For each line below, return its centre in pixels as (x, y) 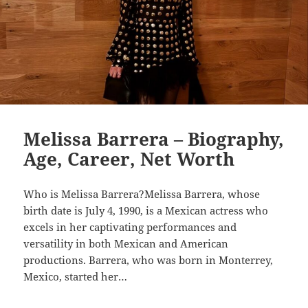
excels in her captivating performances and (130, 227)
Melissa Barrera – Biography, (154, 139)
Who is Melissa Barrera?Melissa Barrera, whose (142, 194)
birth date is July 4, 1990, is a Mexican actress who (146, 211)
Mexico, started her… (76, 277)
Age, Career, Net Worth (129, 159)
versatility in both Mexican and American (126, 244)
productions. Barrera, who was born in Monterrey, (148, 260)
